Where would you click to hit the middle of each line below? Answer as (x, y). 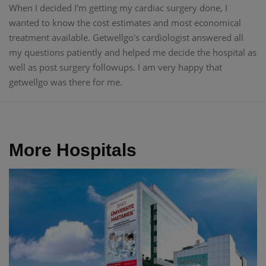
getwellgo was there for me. (66, 82)
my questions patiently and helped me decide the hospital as (133, 53)
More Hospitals (73, 150)
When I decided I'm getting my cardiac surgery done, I (118, 8)
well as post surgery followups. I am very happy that (115, 67)
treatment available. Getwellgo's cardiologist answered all (126, 38)
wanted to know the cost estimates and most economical (125, 23)
